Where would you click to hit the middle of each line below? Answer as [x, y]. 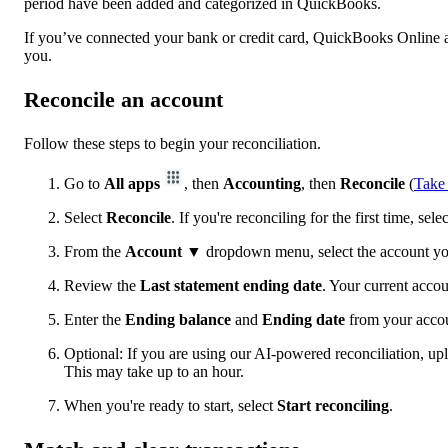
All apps [132, 183]
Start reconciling [333, 405]
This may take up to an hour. [154, 371]
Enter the [94, 319]
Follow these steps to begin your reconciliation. [172, 143]
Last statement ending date [231, 285]
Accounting [262, 183]
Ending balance [178, 319]
